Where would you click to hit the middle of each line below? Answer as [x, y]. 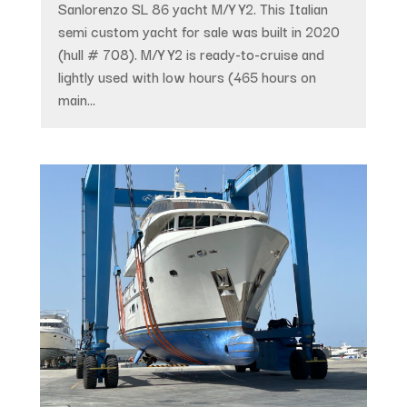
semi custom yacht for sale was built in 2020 [199, 31]
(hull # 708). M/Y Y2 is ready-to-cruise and [191, 54]
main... [76, 99]
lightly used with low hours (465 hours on [187, 77]
